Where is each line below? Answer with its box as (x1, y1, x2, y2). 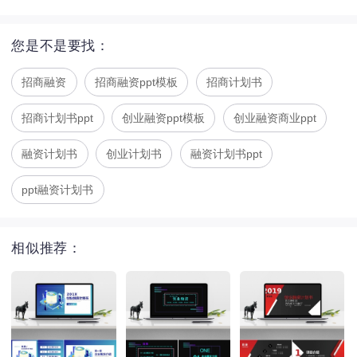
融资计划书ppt (190, 147, 263, 161)
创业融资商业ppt (233, 112, 317, 125)
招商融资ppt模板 (95, 76, 178, 89)
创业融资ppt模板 (122, 112, 206, 125)
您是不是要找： (11, 37, 110, 53)
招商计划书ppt (22, 112, 94, 125)
